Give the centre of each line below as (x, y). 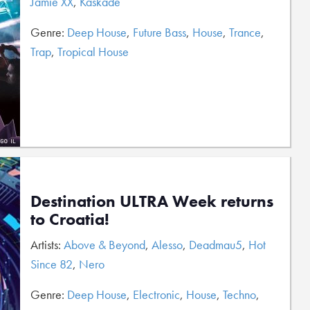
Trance (245, 32)
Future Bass (159, 32)
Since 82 (52, 264)
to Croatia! (70, 219)
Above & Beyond (104, 245)
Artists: (47, 245)
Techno (239, 294)
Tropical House (93, 52)
